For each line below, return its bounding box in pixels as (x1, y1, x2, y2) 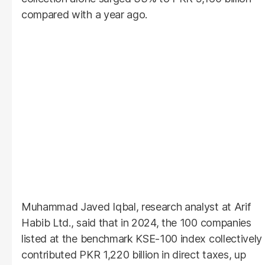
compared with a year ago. (21, 8, 147, 21)
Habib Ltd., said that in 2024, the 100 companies (21, 216, 251, 229)
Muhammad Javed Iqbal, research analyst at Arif (21, 200, 251, 213)
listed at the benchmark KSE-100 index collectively (21, 232, 262, 245)
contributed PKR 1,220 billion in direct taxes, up (21, 248, 246, 261)
